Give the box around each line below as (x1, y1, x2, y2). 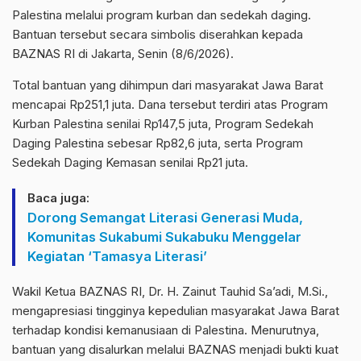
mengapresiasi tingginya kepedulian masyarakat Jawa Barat (12, 303, 339, 319)
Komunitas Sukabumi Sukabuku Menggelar (27, 229, 301, 246)
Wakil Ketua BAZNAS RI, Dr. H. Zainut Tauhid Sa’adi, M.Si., (12, 284, 328, 300)
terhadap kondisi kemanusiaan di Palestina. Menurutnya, (12, 322, 319, 338)
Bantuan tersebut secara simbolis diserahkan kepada (12, 27, 303, 43)
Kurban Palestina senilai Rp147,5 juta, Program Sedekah (12, 116, 313, 132)
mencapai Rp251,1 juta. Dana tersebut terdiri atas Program (12, 97, 328, 113)
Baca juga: (27, 190, 89, 206)
